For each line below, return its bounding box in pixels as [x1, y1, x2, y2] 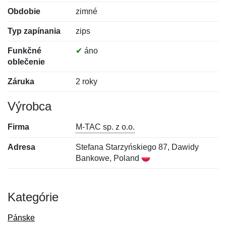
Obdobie [8, 7, 40, 16]
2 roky [76, 77, 98, 86]
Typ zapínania [8, 27, 61, 35]
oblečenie [8, 58, 45, 66]
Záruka [8, 77, 34, 86]
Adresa [8, 143, 35, 151]
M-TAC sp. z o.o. [76, 123, 135, 131]
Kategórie [8, 190, 59, 204]
